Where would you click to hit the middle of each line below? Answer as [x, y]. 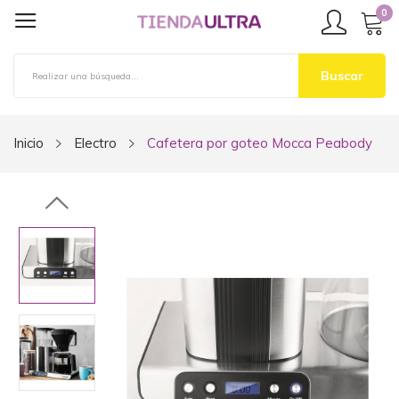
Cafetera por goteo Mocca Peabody [260, 143]
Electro [95, 143]
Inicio [28, 143]
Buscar [342, 76]
